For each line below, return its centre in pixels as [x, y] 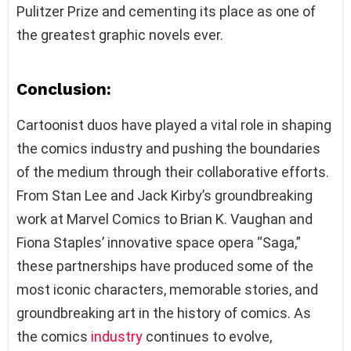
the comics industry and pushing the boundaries [168, 148]
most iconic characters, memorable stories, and [167, 289]
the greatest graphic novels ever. [120, 34]
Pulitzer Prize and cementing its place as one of [166, 11]
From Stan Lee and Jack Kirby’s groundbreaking [165, 195]
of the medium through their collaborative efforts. [173, 172]
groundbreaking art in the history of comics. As [164, 313]
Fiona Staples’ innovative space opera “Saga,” [159, 242]
